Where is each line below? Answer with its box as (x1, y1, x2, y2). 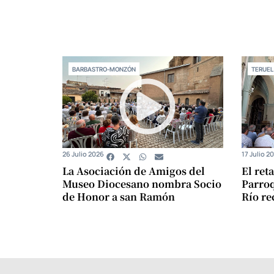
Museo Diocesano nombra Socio (62, 177, 221, 191)
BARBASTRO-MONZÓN (72, 65, 136, 73)
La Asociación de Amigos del (62, 164, 205, 178)
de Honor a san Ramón (62, 190, 175, 204)
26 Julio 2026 (62, 149, 104, 158)
